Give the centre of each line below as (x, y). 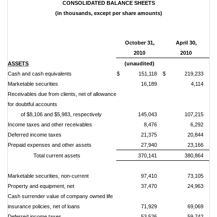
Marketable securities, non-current (48, 176)
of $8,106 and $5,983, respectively (61, 114)
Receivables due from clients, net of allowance (62, 94)
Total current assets (57, 155)
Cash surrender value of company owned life (60, 196)
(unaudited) (139, 63)
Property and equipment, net (41, 186)
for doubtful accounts (32, 104)
